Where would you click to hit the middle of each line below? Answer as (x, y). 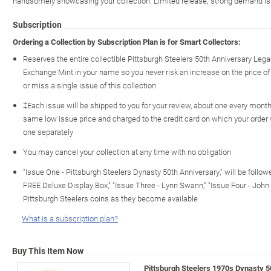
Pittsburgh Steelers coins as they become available (110, 198)
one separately (48, 132)
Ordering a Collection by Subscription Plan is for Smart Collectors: (127, 41)
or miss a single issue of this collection (90, 85)
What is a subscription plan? (70, 218)
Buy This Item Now (48, 250)
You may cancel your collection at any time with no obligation (127, 152)
